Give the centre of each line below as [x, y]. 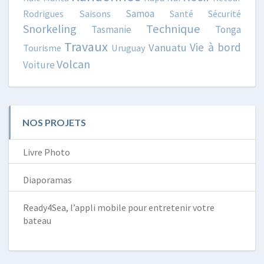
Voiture [39, 65]
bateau [37, 220]
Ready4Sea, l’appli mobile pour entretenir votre [119, 207]
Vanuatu [168, 47]
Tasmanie [111, 29]
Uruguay [128, 47]
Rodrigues [43, 13]
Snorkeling [50, 28]
